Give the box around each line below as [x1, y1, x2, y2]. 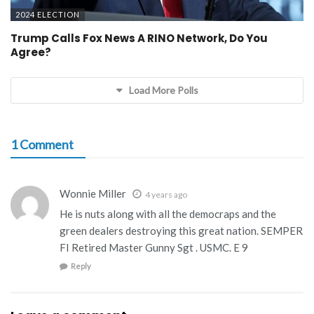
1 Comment [11, 136, 74, 152]
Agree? [11, 44, 51, 60]
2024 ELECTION [15, 9, 80, 19]
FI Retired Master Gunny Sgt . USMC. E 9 [60, 240, 248, 254]
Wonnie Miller [60, 186, 126, 200]
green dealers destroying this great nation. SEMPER [60, 224, 303, 237]
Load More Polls [128, 83, 198, 96]
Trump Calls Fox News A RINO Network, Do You [11, 30, 268, 46]
